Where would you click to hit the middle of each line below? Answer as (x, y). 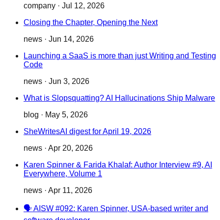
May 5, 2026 (67, 115)
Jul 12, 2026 (83, 6)
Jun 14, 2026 (71, 39)
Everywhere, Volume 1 (63, 174)
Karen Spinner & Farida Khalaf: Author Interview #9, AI (118, 165)
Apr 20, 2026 (70, 148)
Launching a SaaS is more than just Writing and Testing (120, 56)
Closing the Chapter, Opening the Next (91, 23)
